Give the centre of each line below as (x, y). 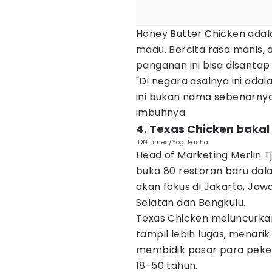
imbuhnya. (162, 113)
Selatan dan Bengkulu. (191, 202)
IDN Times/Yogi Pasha (172, 142)
